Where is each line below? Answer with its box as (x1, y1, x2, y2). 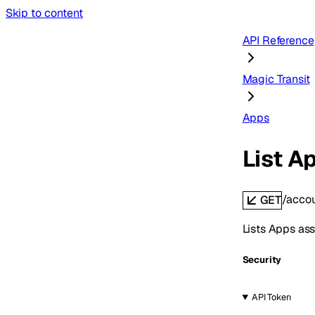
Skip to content (6, 6, 83, 20)
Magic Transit (242, 72, 310, 86)
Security (242, 254, 282, 266)
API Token (252, 291, 291, 304)
